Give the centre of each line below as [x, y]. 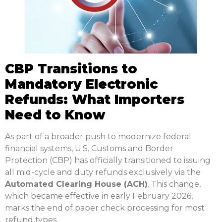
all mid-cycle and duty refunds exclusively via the [103, 172]
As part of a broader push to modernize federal [98, 137]
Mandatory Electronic [81, 84]
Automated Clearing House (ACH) [76, 184]
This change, [175, 184]
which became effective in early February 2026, [99, 196]
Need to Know [55, 115]
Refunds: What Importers [95, 100]
